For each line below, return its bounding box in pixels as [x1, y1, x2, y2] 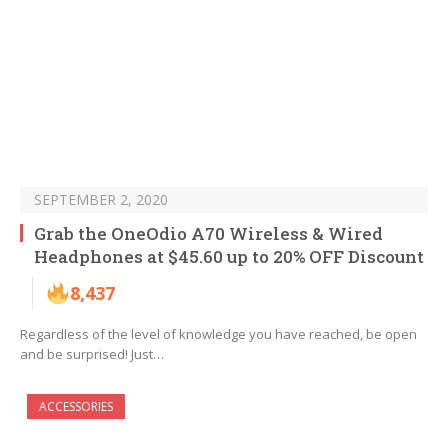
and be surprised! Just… [20, 345, 164, 364]
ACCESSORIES [39, 398, 113, 416]
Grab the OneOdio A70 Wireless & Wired [34, 222, 383, 246]
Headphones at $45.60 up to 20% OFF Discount [34, 245, 424, 269]
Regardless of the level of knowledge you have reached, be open [20, 325, 417, 344]
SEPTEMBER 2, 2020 [34, 190, 168, 210]
